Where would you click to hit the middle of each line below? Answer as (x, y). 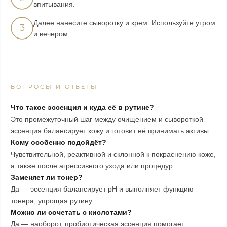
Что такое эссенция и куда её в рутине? (82, 107)
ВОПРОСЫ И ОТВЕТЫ (54, 87)
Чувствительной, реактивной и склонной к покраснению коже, (113, 154)
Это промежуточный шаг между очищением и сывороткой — (111, 119)
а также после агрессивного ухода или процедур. (93, 166)
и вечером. (52, 34)
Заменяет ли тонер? (47, 177)
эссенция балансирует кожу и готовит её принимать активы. (111, 131)
